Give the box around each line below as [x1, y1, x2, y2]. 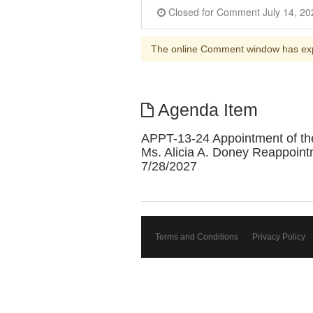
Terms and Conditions [155, 232, 238, 242]
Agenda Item [153, 101, 258, 119]
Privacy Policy [252, 232, 305, 242]
